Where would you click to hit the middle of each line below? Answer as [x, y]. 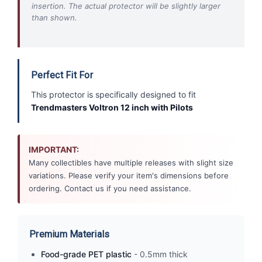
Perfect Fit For [62, 75]
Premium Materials [70, 234]
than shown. [54, 17]
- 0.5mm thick [160, 254]
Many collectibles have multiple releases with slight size [131, 162]
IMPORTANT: [54, 149]
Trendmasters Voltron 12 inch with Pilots [112, 107]
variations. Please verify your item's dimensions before [129, 175]
